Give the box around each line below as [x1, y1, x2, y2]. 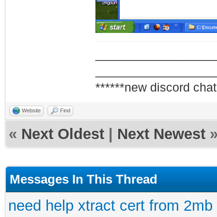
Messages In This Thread [10, 171, 157, 186]
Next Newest [117, 125, 205, 142]
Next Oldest [21, 125, 104, 142]
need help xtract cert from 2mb [8, 197, 213, 214]
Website [22, 107, 41, 113]
